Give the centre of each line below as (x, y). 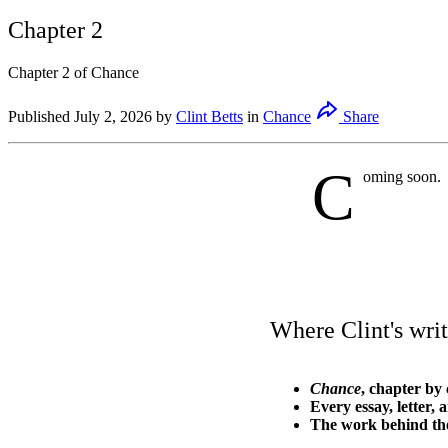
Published (39, 116)
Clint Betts (209, 116)
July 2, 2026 (113, 116)
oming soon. (402, 176)
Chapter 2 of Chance (73, 72)
